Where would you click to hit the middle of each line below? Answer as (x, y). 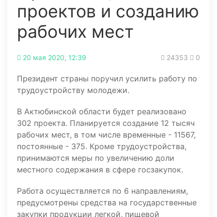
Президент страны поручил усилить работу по (107, 79)
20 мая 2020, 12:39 (54, 58)
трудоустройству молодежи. (73, 90)
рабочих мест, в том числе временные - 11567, (106, 135)
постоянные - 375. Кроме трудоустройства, (102, 147)
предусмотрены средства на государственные (107, 203)
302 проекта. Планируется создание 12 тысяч (106, 123)
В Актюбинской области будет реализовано (102, 112)
